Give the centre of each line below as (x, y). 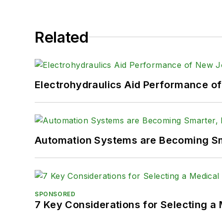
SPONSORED (55, 194)
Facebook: (142, 34)
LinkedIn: (139, 11)
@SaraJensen (189, 11)
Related (62, 37)
